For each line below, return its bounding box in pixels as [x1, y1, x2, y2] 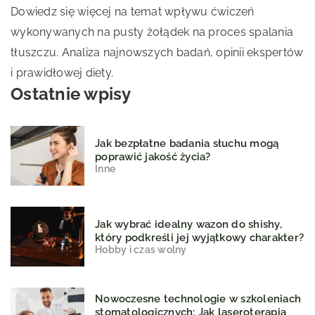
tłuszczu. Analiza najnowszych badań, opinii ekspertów [11, 46, 304, 59]
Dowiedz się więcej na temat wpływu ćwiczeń [11, 5, 255, 18]
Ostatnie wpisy [11, 84, 131, 104]
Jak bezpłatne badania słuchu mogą [95, 137, 279, 150]
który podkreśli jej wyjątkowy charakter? [95, 231, 304, 244]
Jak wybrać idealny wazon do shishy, [95, 218, 282, 231]
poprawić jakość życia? [95, 150, 211, 163]
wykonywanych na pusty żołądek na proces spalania [11, 25, 293, 39]
